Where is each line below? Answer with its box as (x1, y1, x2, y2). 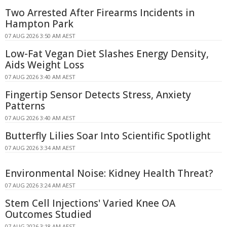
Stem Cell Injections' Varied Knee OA (5, 196, 175, 210)
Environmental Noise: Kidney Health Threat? (5, 166, 213, 180)
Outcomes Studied (5, 207, 92, 221)
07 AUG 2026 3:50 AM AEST (5, 31, 75, 40)
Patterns (5, 99, 45, 112)
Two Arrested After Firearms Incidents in (5, 6, 195, 19)
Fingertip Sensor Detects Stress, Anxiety (5, 88, 191, 101)
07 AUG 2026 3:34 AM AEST (5, 143, 75, 152)
